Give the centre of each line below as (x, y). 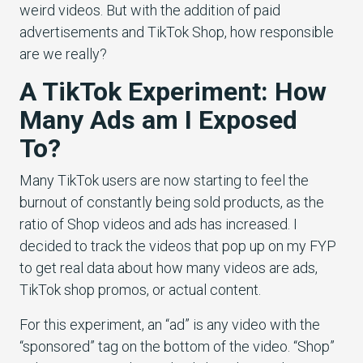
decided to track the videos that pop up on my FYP (178, 246)
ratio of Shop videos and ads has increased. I (158, 224)
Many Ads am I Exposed (158, 120)
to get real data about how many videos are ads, (169, 268)
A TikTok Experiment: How (173, 92)
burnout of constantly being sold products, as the (172, 203)
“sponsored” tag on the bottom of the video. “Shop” (177, 347)
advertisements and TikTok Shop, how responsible (177, 32)
